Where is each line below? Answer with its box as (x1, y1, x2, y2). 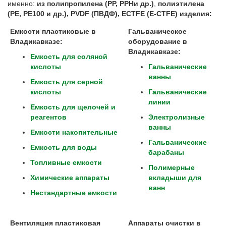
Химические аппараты (30, 174, 109, 182)
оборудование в (128, 37, 187, 45)
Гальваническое (128, 27, 187, 35)
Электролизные (148, 113, 205, 121)
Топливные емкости (30, 158, 102, 166)
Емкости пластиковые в (10, 27, 96, 35)
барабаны (148, 148, 184, 156)
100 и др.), (32, 10, 71, 18)
